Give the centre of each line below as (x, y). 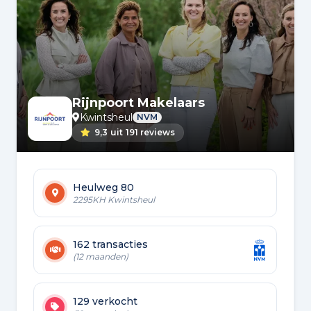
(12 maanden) (101, 258)
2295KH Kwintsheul (114, 201)
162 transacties (110, 245)
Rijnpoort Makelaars (138, 104)
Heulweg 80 (103, 188)
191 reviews (150, 133)
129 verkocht (105, 302)
